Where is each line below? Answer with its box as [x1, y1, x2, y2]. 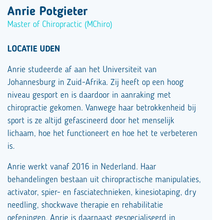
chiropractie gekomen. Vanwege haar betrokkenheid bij [7, 104, 196, 112]
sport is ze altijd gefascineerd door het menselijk [7, 116, 174, 125]
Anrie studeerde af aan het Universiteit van [7, 65, 157, 74]
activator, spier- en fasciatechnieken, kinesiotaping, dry [7, 188, 196, 197]
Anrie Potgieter [7, 5, 87, 18]
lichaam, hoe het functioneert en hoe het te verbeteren [7, 129, 197, 138]
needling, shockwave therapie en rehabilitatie [7, 201, 163, 210]
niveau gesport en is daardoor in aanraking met [7, 91, 171, 100]
